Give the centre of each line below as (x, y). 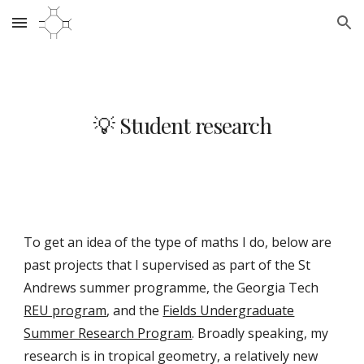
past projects (65, 265)
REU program (65, 310)
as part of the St (260, 265)
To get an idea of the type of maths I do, (148, 242)
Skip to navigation (300, 30)
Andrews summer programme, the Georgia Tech (171, 288)
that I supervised (158, 265)
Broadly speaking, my (263, 333)
